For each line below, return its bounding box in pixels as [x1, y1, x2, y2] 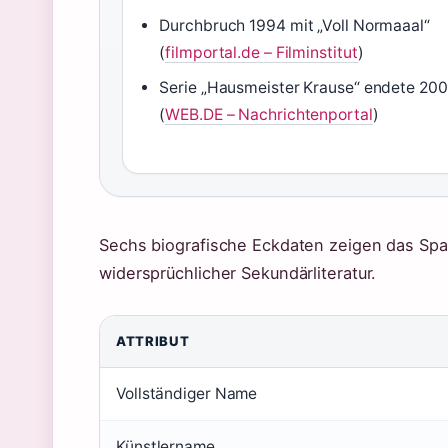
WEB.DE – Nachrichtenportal [165, 105, 373, 124]
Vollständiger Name [116, 384, 258, 403]
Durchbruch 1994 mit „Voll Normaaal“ [159, 16, 430, 35]
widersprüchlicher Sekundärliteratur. [99, 263, 377, 283]
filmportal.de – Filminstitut [165, 43, 358, 62]
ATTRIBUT [116, 333, 190, 349]
